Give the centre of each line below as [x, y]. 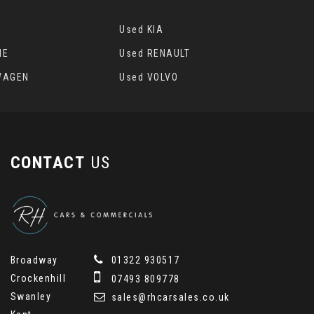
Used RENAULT [155, 53]
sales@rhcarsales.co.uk [169, 297]
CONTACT [48, 163]
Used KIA [142, 29]
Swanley [31, 296]
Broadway [34, 260]
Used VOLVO [149, 77]
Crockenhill [38, 278]
